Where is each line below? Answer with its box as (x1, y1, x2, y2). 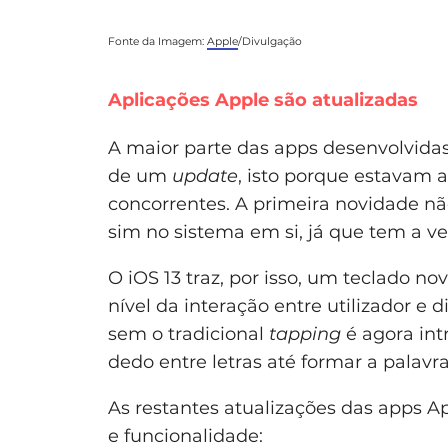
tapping (269, 322, 341, 345)
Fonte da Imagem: (108, 34, 207, 48)
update (172, 164, 238, 187)
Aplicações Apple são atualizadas (108, 88, 418, 111)
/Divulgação (238, 34, 302, 48)
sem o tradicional (108, 322, 269, 345)
